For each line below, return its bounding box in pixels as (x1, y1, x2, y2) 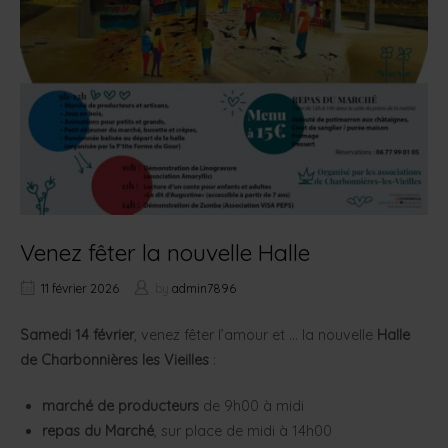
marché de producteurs (41, 397, 199, 416)
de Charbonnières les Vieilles (20, 350, 209, 369)
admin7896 (172, 280, 236, 296)
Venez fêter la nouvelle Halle (20, 237, 310, 267)
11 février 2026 (41, 280, 119, 296)
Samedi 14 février (20, 325, 134, 344)
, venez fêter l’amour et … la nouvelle (134, 325, 377, 344)
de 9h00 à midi (198, 397, 304, 416)
